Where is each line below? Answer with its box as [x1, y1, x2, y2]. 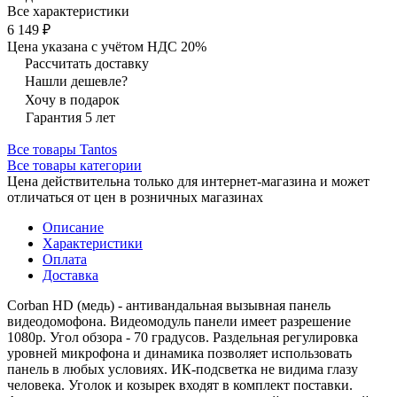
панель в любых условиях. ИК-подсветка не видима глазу [7, 361, 358, 377]
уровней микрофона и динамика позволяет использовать [7, 345, 352, 361]
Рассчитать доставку [25, 55, 149, 71]
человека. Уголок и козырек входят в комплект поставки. [7, 377, 353, 393]
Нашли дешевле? [25, 73, 128, 89]
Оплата [43, 251, 87, 267]
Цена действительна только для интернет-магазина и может [7, 173, 370, 189]
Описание [43, 219, 104, 235]
